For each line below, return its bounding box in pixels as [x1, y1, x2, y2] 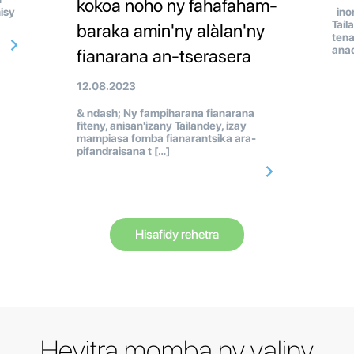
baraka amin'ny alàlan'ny [76, 20, 265, 43]
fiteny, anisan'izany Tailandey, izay [76, 119, 247, 133]
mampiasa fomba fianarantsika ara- [76, 132, 256, 145]
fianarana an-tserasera [76, 45, 251, 68]
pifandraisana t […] [76, 145, 170, 158]
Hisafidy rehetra [135, 227, 219, 243]
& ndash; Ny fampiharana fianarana [76, 107, 254, 120]
